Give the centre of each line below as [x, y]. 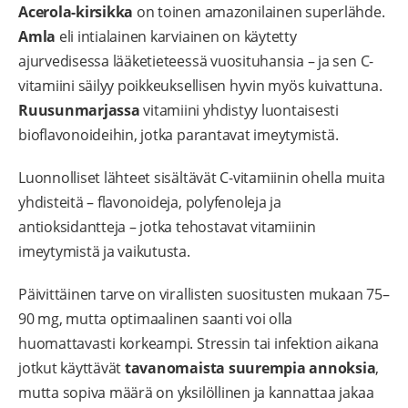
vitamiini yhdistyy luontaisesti [239, 111]
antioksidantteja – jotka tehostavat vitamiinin [167, 227]
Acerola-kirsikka [76, 12]
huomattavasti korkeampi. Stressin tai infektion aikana [199, 344]
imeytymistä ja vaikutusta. [104, 252]
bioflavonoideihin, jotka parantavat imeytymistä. [178, 135]
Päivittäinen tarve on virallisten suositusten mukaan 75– [204, 295]
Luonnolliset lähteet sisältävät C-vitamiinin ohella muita [202, 178]
